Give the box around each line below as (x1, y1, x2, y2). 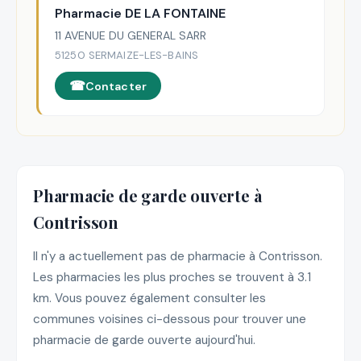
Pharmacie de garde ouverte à (33, 184, 262, 206)
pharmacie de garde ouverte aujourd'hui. (33, 332, 255, 349)
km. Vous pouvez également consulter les (33, 290, 266, 307)
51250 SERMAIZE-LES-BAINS (55, 48, 199, 63)
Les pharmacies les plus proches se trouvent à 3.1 (33, 269, 311, 286)
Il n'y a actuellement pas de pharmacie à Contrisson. (33, 248, 322, 265)
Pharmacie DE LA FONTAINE (55, 5, 226, 23)
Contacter (85, 78, 147, 93)
